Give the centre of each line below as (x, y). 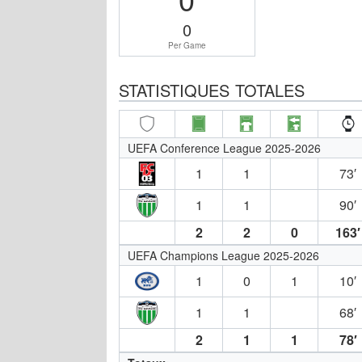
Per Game (187, 45)
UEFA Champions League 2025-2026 (223, 255)
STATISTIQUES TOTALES (212, 90)
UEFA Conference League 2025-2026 (224, 147)
